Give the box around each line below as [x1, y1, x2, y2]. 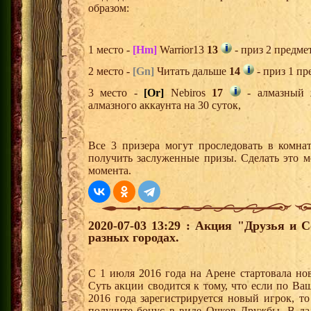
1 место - [88, 44, 133, 56]
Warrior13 [157, 44, 207, 56]
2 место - [88, 65, 133, 78]
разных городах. [88, 230, 179, 245]
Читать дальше [154, 65, 229, 78]
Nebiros [164, 87, 212, 99]
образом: [88, 2, 129, 15]
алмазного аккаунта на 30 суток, [88, 99, 241, 112]
